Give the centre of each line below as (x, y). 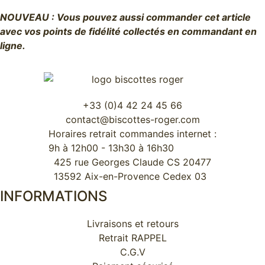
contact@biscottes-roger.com (132, 120)
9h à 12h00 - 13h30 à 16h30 (111, 148)
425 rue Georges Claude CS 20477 (132, 162)
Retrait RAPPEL (132, 238)
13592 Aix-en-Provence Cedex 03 (130, 177)
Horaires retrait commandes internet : (132, 134)
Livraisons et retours (132, 224)
